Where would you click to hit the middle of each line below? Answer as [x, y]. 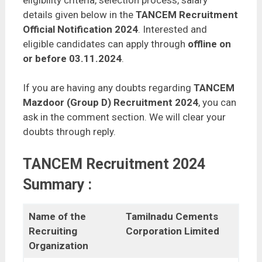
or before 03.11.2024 [72, 59]
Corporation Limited [173, 231]
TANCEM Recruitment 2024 [114, 164]
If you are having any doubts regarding [108, 88]
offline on [209, 44]
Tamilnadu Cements [172, 217]
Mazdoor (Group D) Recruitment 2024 [110, 103]
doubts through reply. [69, 132]
